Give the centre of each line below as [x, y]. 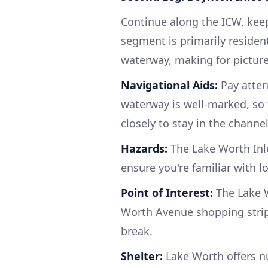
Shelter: [142, 256]
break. [137, 231]
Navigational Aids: [169, 85]
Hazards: [144, 148]
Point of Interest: [167, 193]
